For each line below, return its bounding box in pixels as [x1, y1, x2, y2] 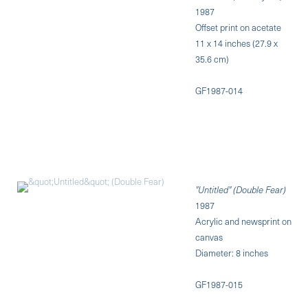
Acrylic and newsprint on [195, 214, 292, 228]
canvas [195, 230, 223, 243]
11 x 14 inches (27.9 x [195, 36, 278, 49]
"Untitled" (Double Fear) [195, 182, 287, 196]
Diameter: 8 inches [195, 245, 269, 259]
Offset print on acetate [195, 20, 282, 34]
